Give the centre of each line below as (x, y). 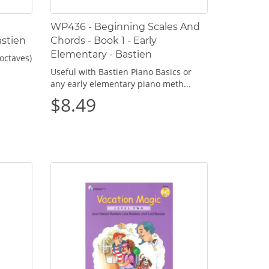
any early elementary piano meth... (120, 83)
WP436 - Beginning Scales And (125, 26)
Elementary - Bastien (101, 54)
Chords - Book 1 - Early (103, 40)
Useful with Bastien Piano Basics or (121, 71)
